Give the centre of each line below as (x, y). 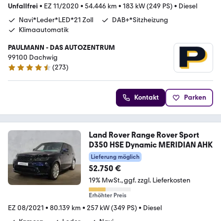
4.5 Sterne (23, 72)
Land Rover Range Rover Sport (144, 135)
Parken (195, 98)
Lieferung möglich (115, 157)
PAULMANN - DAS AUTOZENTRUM (61, 48)
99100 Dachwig (33, 58)
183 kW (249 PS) (148, 6)
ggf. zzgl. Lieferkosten (157, 181)
